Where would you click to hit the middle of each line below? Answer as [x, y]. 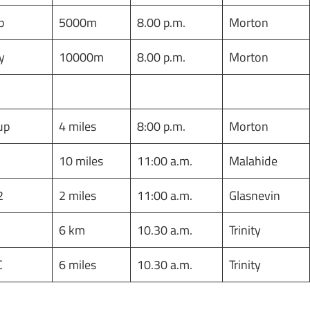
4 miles [77, 126]
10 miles [81, 161]
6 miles [77, 264]
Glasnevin [255, 195]
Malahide [253, 161]
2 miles [77, 195]
